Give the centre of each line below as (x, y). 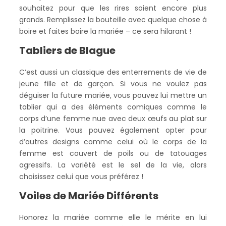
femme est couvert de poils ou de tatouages (113, 153)
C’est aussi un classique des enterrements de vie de (113, 72)
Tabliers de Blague (67, 50)
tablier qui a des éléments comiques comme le (113, 107)
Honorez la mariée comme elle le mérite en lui (113, 217)
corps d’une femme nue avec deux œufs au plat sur (113, 119)
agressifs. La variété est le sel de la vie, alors (113, 165)
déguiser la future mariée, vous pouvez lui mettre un (113, 95)
